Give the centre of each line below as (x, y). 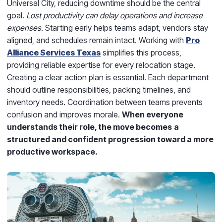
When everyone (153, 114)
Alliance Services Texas (54, 53)
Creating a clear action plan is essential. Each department (108, 77)
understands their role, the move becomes (89, 127)
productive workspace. (52, 152)
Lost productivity (54, 15)
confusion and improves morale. (64, 114)
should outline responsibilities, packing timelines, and (99, 90)
